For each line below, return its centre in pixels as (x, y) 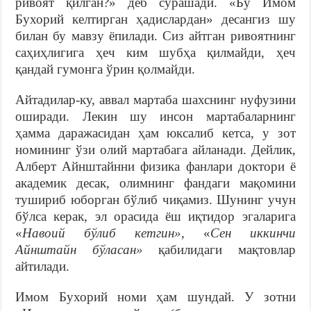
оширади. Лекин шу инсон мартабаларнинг (155, 116)
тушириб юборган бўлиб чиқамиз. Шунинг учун (155, 199)
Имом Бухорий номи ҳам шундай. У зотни (155, 296)
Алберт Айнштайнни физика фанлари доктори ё (155, 166)
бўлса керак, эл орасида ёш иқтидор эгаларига (155, 216)
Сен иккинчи (253, 233)
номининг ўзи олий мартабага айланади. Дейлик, (155, 149)
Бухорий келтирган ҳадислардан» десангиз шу (155, 19)
